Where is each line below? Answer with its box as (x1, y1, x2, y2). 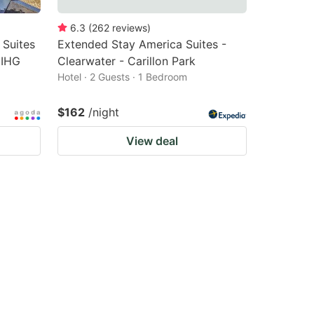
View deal (126, 134, 178, 148)
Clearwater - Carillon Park (57, 54, 196, 68)
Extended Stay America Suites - (57, 37, 226, 51)
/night (88, 105, 119, 119)
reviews (112, 22, 147, 34)
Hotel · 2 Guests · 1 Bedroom (57, 71, 187, 83)
